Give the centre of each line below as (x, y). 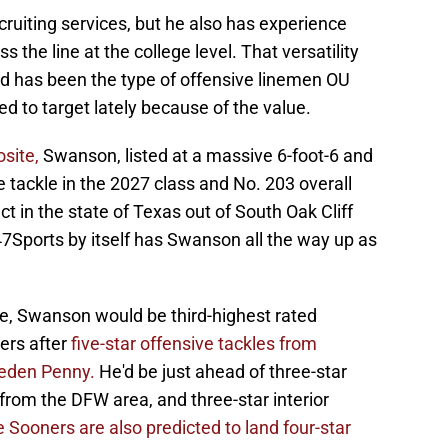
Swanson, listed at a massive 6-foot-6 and (206, 156)
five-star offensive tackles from (194, 344)
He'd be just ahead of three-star (221, 372)
